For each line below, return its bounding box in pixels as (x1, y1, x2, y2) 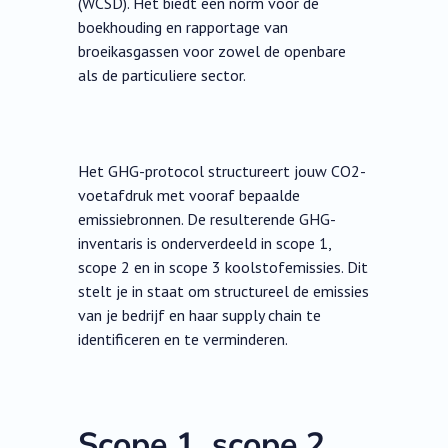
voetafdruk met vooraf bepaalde (78, 185, 301, 206)
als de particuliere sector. (78, 65, 247, 86)
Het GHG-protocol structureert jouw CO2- (78, 161, 367, 182)
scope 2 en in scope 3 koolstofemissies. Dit (78, 257, 369, 278)
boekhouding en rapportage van (78, 17, 289, 38)
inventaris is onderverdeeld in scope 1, (78, 233, 332, 254)
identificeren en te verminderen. (78, 329, 289, 350)
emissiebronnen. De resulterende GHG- (78, 209, 337, 230)
